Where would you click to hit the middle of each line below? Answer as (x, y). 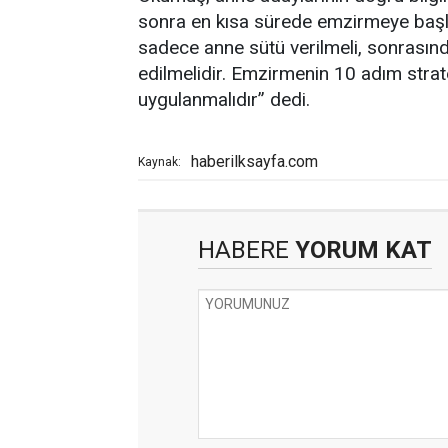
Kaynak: (159, 161)
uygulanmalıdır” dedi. (224, 99)
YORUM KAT (360, 249)
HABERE (243, 249)
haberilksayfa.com (254, 161)
